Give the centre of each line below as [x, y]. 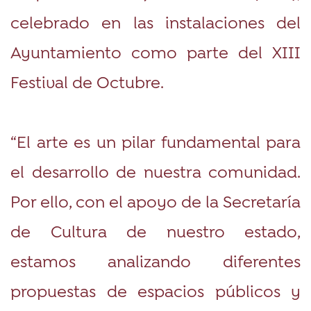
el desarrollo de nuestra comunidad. [155, 171]
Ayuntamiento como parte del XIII [155, 51]
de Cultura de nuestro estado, [155, 230]
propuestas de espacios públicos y [155, 290]
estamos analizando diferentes [155, 260]
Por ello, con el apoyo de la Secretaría [155, 201]
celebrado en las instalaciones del [155, 22]
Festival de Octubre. [87, 81]
